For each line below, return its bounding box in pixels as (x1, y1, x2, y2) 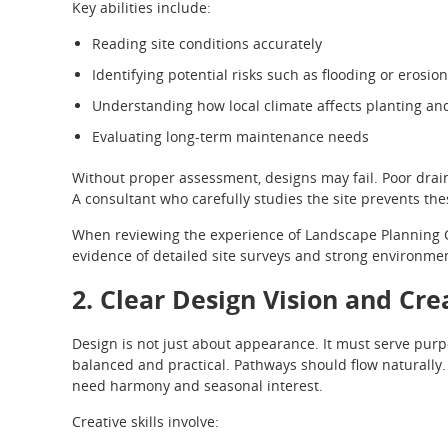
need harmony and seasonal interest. (72, 375, 323, 395)
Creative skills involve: (72, 411, 219, 431)
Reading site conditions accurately (92, 33, 322, 53)
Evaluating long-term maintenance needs (92, 126, 369, 146)
